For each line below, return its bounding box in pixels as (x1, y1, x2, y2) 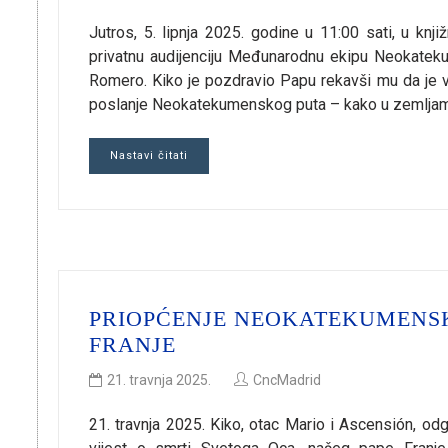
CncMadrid (253, 371, 321, 388)
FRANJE (89, 332, 176, 358)
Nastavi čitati (110, 149, 188, 163)
